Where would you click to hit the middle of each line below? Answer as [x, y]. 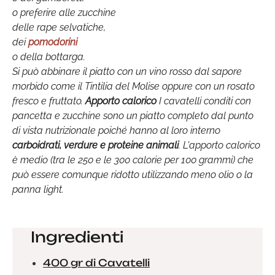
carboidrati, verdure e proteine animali [95, 145]
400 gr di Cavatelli [96, 263]
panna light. [38, 189]
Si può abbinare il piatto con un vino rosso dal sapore [127, 72]
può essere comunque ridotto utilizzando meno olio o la [133, 175]
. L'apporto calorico [219, 145]
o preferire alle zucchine [64, 13]
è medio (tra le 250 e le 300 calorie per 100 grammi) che [133, 160]
